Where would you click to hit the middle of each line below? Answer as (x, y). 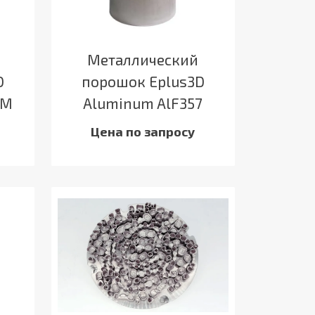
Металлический (143, 59)
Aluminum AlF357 (143, 103)
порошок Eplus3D (143, 81)
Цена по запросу (143, 131)
